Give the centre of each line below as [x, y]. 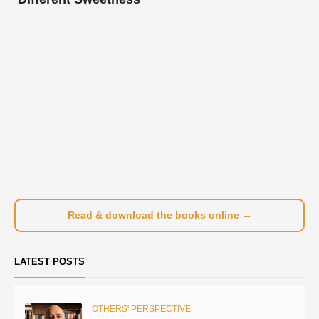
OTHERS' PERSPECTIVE [141, 309]
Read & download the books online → [159, 215]
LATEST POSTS [49, 261]
